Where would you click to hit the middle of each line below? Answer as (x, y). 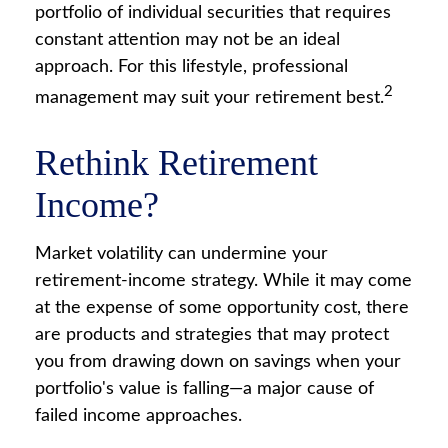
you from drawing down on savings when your (218, 362)
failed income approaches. (138, 416)
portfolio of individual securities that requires (213, 13)
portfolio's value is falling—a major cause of (204, 389)
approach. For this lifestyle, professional (191, 67)
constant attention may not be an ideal (187, 40)
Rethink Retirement (176, 163)
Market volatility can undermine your (181, 254)
